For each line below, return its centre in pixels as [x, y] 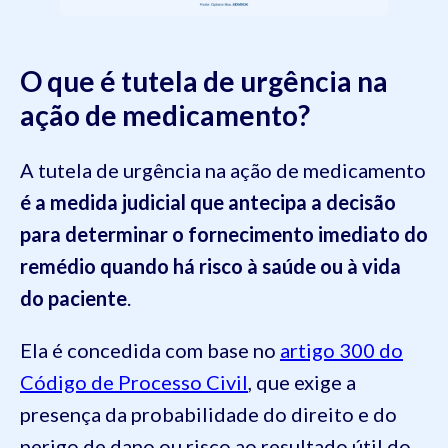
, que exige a [302, 382]
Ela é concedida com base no [150, 350]
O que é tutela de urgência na [204, 81]
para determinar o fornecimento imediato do [224, 234]
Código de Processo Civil [134, 382]
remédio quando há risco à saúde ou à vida [210, 266]
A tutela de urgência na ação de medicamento [223, 170]
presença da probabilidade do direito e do [208, 414]
